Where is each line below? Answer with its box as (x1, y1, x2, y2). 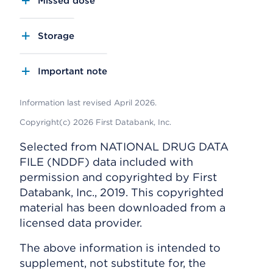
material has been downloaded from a (19, 201, 225, 214)
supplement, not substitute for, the (19, 257, 206, 269)
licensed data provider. (19, 216, 142, 229)
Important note (38, 66, 107, 77)
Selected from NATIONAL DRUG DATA (19, 140, 229, 153)
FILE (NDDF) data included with (19, 155, 193, 168)
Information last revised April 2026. (19, 98, 157, 107)
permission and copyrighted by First (19, 171, 217, 183)
